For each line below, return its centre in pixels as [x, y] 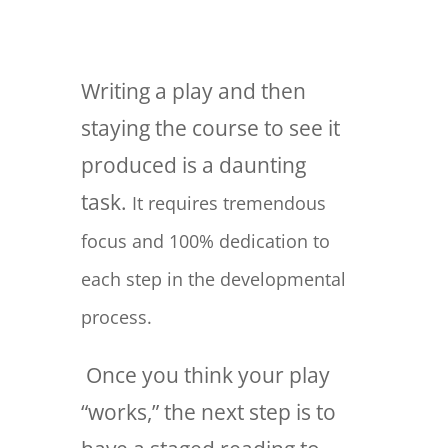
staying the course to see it [210, 127]
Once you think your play [205, 374]
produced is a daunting [193, 164]
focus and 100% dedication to [205, 240]
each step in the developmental [213, 278]
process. [116, 316]
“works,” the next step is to [208, 411]
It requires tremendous [228, 202]
